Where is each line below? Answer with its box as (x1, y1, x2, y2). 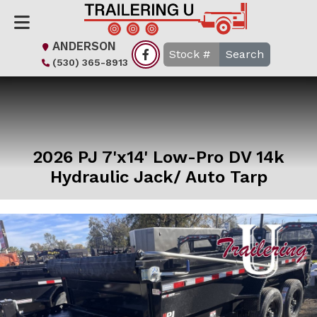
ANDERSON (52, 40, 116, 54)
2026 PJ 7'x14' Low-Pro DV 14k (33, 146, 284, 167)
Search (226, 47, 264, 61)
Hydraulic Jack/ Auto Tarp (50, 166, 267, 187)
